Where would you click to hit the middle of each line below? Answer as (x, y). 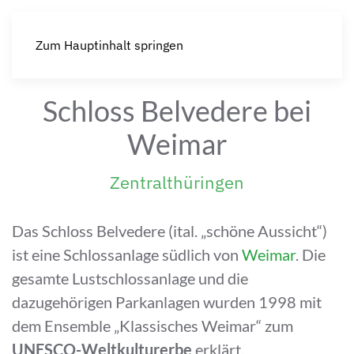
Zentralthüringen (177, 182)
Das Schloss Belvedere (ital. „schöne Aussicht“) (169, 231)
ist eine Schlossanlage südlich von (127, 254)
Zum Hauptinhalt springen (109, 45)
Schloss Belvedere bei (177, 111)
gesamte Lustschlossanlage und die (130, 278)
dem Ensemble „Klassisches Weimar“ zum (153, 326)
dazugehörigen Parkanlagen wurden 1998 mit (167, 302)
